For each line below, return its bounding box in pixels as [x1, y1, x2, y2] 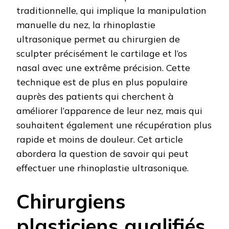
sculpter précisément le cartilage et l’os [16, 48, 187, 60]
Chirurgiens [16, 189, 126, 214]
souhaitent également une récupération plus [16, 119, 212, 131]
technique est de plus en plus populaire [16, 76, 188, 88]
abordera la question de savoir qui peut [16, 148, 189, 160]
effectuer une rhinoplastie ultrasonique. [16, 162, 189, 174]
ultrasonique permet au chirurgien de [16, 33, 180, 45]
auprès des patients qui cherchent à [16, 90, 174, 103]
